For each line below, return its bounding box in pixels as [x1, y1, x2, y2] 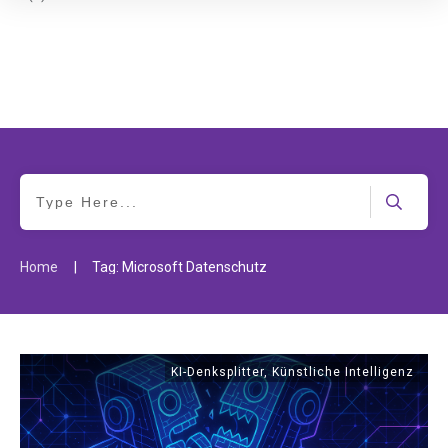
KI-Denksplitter [171, 365, 264, 379]
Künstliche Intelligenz [272, 365, 414, 379]
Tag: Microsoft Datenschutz [92, 259, 267, 275]
